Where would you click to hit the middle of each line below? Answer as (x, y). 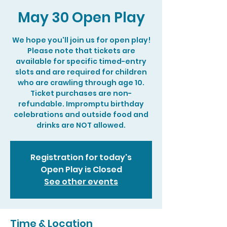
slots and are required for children (81, 72)
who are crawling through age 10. (81, 83)
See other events (81, 182)
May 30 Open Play (81, 17)
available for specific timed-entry (81, 61)
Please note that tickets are (81, 51)
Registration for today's (81, 157)
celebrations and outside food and (81, 115)
